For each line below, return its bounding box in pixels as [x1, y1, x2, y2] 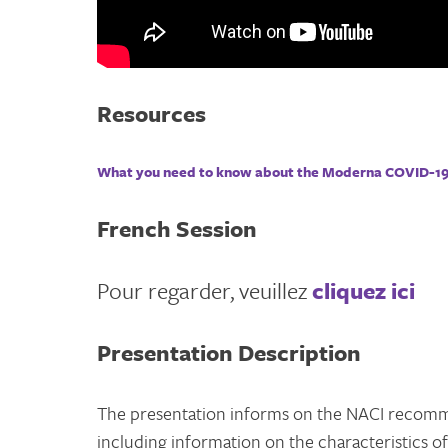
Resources [97, 96, 206, 130]
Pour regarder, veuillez [97, 273, 312, 307]
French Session [97, 211, 257, 245]
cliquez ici [312, 273, 415, 307]
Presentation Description [97, 335, 361, 369]
